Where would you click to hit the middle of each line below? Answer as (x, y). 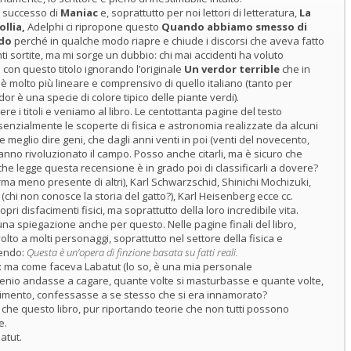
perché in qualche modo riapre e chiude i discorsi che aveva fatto (168, 41)
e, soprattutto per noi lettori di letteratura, (199, 13)
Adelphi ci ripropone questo (94, 27)
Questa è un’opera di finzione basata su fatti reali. (132, 252)
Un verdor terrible (232, 69)
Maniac (80, 13)
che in (295, 69)
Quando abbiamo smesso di (234, 27)
